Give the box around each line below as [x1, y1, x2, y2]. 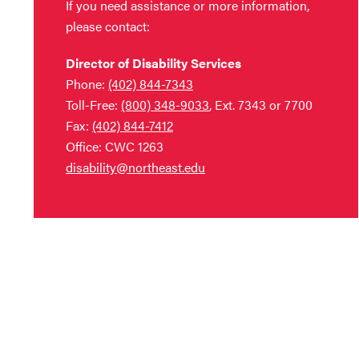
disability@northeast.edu [66, 158, 205, 176]
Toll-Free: [66, 95, 121, 114]
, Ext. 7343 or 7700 [209, 95, 313, 114]
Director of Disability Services [66, 54, 241, 72]
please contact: [66, 17, 150, 35]
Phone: [66, 75, 108, 93]
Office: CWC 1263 [66, 137, 163, 155]
